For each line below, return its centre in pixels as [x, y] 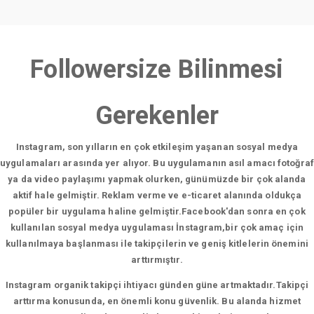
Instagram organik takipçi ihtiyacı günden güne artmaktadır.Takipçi [157, 285]
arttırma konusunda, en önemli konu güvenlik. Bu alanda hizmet [157, 301]
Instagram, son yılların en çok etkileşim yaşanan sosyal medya [157, 147]
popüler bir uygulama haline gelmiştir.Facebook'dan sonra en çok [157, 211]
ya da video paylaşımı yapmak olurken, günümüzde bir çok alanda [157, 179]
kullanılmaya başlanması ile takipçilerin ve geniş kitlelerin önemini [157, 244]
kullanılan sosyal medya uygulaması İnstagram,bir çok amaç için [157, 227]
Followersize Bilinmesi [157, 69]
